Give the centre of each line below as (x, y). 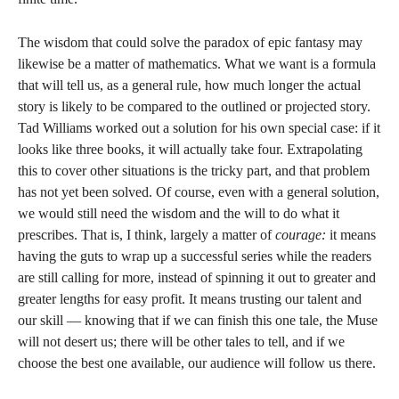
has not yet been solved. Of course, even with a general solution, (199, 192)
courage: (301, 235)
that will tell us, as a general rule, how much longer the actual (189, 85)
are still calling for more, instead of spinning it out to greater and (197, 277)
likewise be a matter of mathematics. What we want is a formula (197, 64)
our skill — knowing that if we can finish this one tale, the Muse (198, 320)
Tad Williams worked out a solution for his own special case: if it (199, 128)
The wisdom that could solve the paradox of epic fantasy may (190, 42)
